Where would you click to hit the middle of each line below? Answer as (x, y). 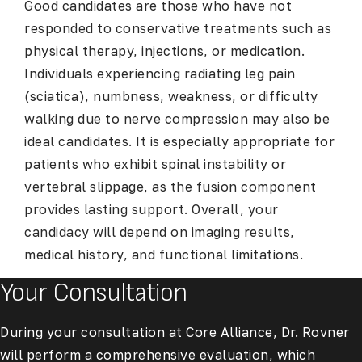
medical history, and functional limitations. (164, 255)
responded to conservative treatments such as (178, 29)
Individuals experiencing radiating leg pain (160, 74)
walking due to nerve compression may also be (177, 119)
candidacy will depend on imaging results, (160, 232)
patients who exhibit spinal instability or (155, 164)
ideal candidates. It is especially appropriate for (179, 142)
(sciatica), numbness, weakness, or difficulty (171, 97)
